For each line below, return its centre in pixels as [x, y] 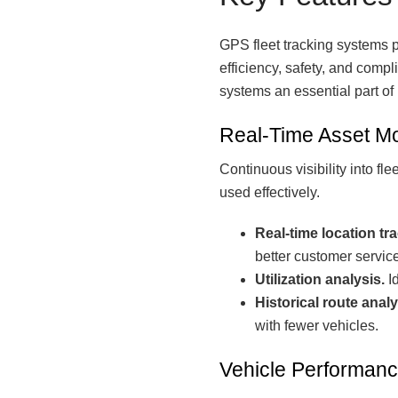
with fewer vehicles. [317, 326]
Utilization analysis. [320, 280]
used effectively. [270, 193]
